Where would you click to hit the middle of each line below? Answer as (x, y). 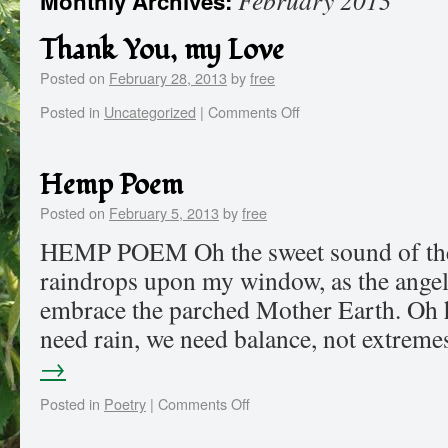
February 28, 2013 (168, 77)
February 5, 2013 (164, 212)
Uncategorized (150, 111)
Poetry (125, 403)
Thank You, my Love (162, 50)
